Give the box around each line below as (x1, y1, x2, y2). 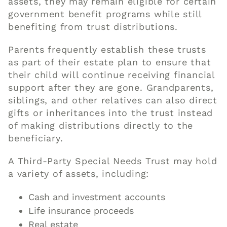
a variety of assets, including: (8, 168, 149, 179)
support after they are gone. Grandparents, (8, 82, 214, 93)
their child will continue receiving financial (8, 69, 215, 81)
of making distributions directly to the (8, 120, 194, 131)
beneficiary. (8, 133, 63, 144)
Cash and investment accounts (28, 192, 166, 203)
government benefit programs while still (8, 9, 202, 20)
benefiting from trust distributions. (8, 21, 178, 32)
